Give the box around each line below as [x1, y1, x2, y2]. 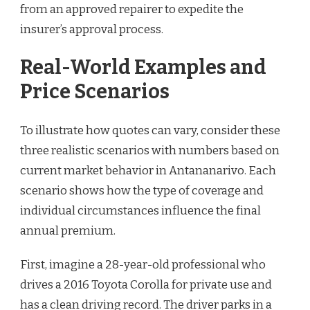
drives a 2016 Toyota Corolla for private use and [20, 277, 272, 292]
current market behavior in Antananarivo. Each [20, 163, 276, 178]
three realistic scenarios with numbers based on [20, 143, 280, 158]
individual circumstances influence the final [20, 203, 261, 218]
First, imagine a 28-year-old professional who [20, 257, 266, 272]
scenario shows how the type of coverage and [20, 183, 264, 198]
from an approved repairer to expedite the [20, 1, 244, 17]
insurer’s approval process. [20, 21, 163, 37]
